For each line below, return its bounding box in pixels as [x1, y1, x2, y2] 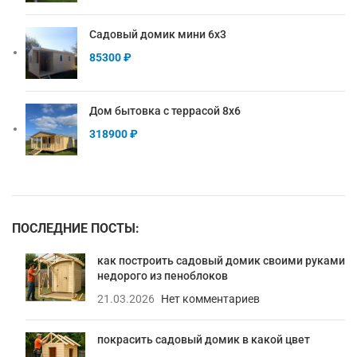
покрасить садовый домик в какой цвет [97, 333, 310, 347]
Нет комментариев [161, 292, 260, 306]
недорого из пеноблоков [97, 269, 228, 283]
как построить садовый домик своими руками [97, 254, 345, 268]
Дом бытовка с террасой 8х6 [89, 104, 241, 118]
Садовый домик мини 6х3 [89, 28, 226, 41]
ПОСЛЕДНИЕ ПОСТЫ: [12, 221, 139, 237]
